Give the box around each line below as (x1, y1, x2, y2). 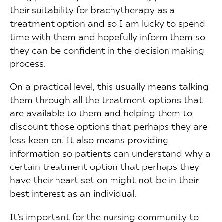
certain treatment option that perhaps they (10, 161, 199, 172)
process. (10, 57, 46, 69)
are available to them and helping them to (10, 107, 192, 119)
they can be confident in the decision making (10, 44, 204, 56)
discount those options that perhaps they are (10, 120, 207, 132)
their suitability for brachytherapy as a (10, 4, 175, 16)
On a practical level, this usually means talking (10, 80, 209, 92)
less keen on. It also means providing (10, 134, 168, 146)
